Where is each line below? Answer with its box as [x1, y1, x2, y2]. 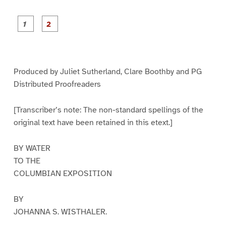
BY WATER [13, 143, 50, 154]
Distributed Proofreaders [13, 79, 101, 90]
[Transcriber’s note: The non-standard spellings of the [13, 105, 203, 116]
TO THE [13, 156, 40, 166]
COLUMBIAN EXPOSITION [13, 168, 112, 179]
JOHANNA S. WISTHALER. [13, 206, 107, 217]
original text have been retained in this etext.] [13, 118, 173, 128]
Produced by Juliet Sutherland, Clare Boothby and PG [13, 67, 202, 77]
